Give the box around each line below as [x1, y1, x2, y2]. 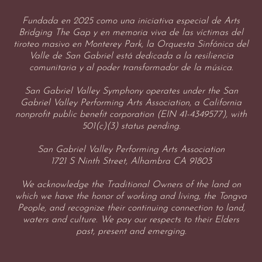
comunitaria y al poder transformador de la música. [29, 63, 233, 73]
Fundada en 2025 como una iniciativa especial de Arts [22, 16, 240, 26]
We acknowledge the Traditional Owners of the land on [21, 180, 241, 189]
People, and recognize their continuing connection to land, [17, 204, 245, 213]
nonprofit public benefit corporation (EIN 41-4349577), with [15, 110, 247, 119]
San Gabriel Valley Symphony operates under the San [24, 87, 238, 96]
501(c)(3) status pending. [81, 122, 181, 131]
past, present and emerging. [75, 227, 187, 236]
